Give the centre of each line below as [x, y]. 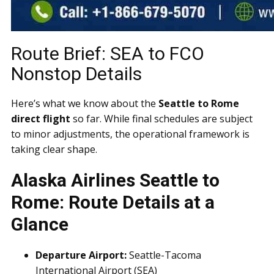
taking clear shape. [54, 149]
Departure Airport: [81, 255]
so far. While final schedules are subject [161, 119]
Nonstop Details [76, 74]
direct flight [41, 119]
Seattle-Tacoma [164, 255]
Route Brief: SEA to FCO [108, 54]
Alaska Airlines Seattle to [115, 180]
